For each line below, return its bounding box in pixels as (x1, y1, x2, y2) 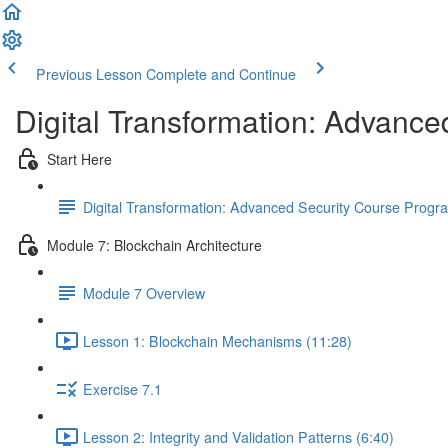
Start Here (47, 148, 112, 169)
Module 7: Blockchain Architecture (47, 234, 262, 255)
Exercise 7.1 (83, 378, 162, 399)
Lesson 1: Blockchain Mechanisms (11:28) (83, 330, 352, 351)
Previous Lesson (36, 64, 142, 84)
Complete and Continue (146, 64, 296, 84)
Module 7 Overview (83, 282, 205, 303)
